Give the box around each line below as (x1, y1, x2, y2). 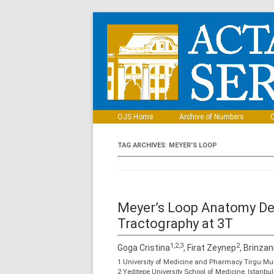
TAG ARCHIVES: (117, 141, 169, 149)
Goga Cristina (117, 243, 170, 253)
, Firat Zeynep (183, 243, 236, 253)
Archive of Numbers (179, 113, 244, 121)
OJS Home (117, 113, 153, 121)
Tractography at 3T (117, 216, 233, 231)
